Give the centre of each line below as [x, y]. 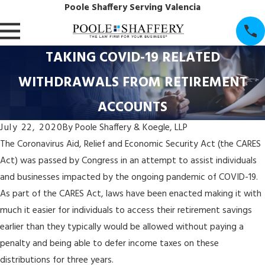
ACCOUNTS [132, 107]
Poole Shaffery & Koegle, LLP [132, 128]
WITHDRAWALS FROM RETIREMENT [132, 83]
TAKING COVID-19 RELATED [132, 58]
